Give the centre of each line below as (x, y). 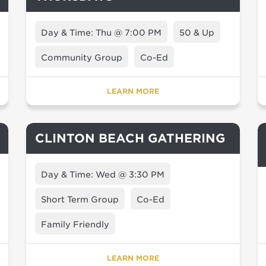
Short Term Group (80, 199)
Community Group (82, 58)
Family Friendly (75, 224)
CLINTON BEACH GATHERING (130, 138)
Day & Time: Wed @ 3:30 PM (103, 175)
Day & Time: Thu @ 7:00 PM (101, 33)
